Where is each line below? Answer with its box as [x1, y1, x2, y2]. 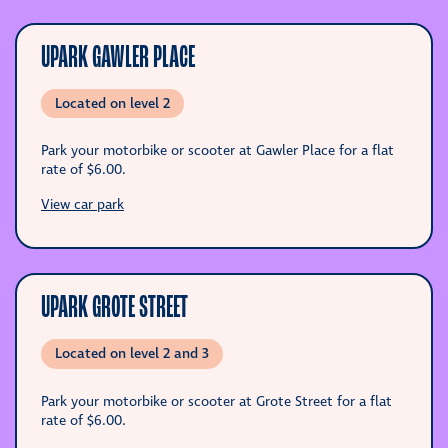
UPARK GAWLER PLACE [41, 37, 195, 75]
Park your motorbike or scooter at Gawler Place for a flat [41, 142, 394, 161]
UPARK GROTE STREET [41, 288, 188, 326]
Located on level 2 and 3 [55, 345, 209, 364]
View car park [41, 196, 124, 215]
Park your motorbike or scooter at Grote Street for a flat [41, 392, 392, 411]
